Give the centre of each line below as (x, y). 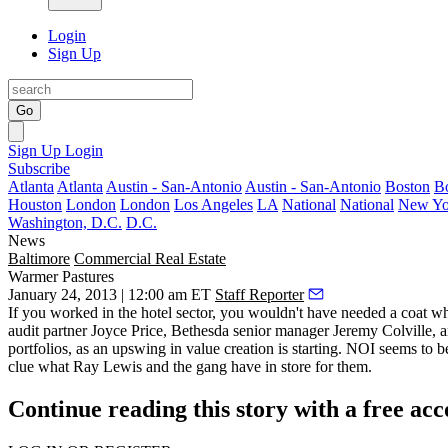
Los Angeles (213, 204)
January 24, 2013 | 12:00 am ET (109, 294)
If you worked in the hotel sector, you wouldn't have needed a (204, 312)
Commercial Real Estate (150, 258)
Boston (407, 186)
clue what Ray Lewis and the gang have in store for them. (190, 366)
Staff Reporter (259, 294)
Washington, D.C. (65, 222)
